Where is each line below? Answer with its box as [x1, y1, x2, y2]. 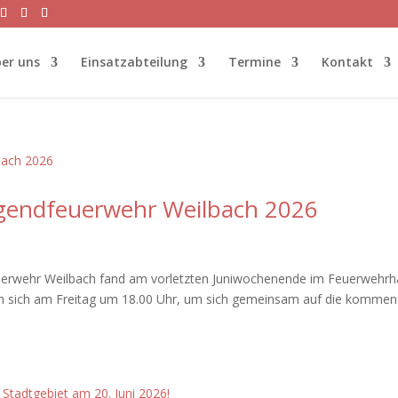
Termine [228, 53, 281, 70]
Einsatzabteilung [81, 53, 187, 70]
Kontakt [322, 53, 373, 70]
